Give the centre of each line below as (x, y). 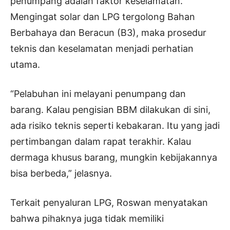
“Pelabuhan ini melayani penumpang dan (98, 93)
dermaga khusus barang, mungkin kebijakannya (114, 157)
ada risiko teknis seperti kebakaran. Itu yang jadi (115, 125)
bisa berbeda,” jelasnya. (61, 173)
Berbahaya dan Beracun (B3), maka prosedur (108, 32)
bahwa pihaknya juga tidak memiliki (87, 218)
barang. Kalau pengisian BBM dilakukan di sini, (110, 109)
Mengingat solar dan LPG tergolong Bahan (103, 16)
